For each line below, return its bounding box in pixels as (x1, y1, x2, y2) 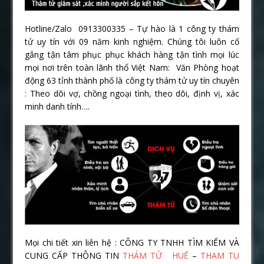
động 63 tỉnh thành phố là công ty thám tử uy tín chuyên (25, 74, 239, 86)
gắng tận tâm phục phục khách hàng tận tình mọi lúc (25, 48, 239, 60)
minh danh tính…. (25, 100, 90, 112)
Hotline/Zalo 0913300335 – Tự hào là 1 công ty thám (25, 22, 239, 34)
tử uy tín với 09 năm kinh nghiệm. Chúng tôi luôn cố (25, 35, 239, 47)
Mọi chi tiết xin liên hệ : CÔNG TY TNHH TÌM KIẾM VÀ (25, 237, 239, 249)
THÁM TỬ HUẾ (118, 250, 189, 262)
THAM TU (196, 250, 239, 262)
